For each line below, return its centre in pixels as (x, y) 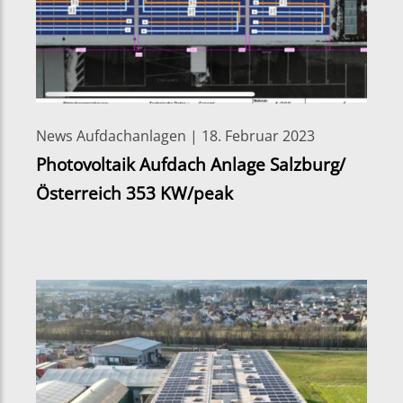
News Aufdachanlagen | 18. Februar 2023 (175, 135)
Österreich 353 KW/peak (134, 193)
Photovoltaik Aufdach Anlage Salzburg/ (191, 164)
